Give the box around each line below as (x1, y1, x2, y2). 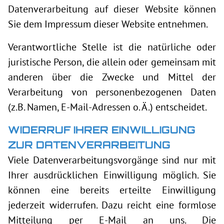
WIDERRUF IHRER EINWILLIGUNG (8, 123, 195, 136)
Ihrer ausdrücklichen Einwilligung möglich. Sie (8, 168, 216, 181)
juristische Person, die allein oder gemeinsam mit (8, 55, 216, 68)
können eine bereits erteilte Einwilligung (8, 183, 216, 196)
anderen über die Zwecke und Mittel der (8, 70, 216, 83)
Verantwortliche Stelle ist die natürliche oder (8, 40, 216, 53)
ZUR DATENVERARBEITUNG (8, 138, 170, 151)
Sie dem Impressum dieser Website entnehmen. (8, 17, 208, 30)
